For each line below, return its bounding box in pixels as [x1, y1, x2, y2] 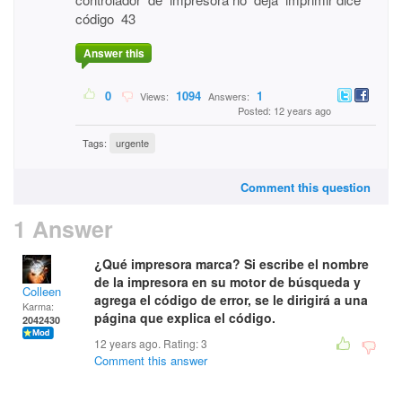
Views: [135, 89, 171, 104]
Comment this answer [94, 352, 207, 369]
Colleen [22, 283, 61, 300]
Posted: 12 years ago [238, 103, 331, 118]
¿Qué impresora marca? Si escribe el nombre [94, 255, 369, 273]
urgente [116, 135, 149, 151]
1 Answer [13, 213, 113, 245]
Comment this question [240, 179, 371, 196]
